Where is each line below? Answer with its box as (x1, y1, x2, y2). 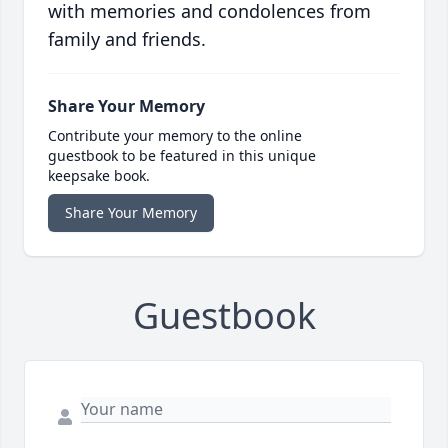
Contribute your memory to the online (48, 126, 302, 146)
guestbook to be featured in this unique (48, 146, 316, 166)
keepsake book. (48, 166, 150, 186)
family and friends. (48, 27, 206, 52)
